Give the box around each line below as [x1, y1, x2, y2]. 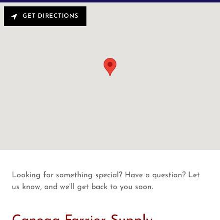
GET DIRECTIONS [23, 13, 79, 19]
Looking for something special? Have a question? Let [12, 171, 200, 179]
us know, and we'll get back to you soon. [12, 183, 153, 191]
